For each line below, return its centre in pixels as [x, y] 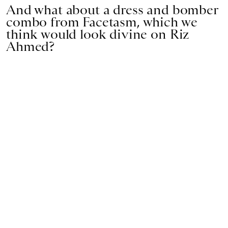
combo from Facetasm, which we [102, 22]
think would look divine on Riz [98, 34]
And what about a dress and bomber [112, 9]
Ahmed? [31, 46]
